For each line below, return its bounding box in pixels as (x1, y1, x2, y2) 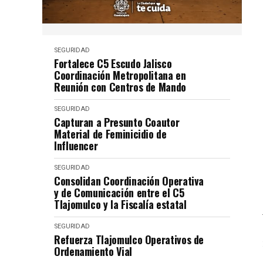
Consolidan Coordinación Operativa (54, 173, 204, 188)
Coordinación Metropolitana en (54, 67, 186, 83)
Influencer (54, 137, 98, 153)
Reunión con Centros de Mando (54, 79, 186, 95)
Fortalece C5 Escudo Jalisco (54, 55, 172, 71)
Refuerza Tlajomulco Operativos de (54, 231, 204, 247)
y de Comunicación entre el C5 (54, 184, 184, 200)
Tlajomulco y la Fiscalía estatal (54, 196, 187, 212)
